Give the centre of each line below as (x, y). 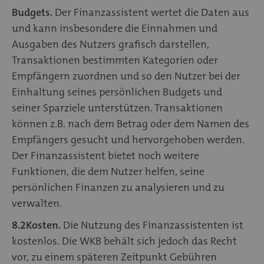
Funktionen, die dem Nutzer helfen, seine (108, 171)
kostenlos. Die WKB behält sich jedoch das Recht (124, 241)
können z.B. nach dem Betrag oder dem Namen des (131, 123)
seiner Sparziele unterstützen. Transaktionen (117, 108)
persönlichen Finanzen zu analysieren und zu (118, 187)
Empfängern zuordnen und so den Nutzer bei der (126, 76)
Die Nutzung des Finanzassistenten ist (152, 225)
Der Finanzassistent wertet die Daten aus (151, 12)
